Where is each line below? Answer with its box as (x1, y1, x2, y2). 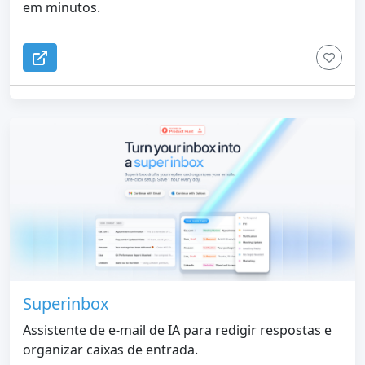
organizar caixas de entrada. (23, 340, 198, 358)
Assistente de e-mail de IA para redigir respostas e (23, 320, 332, 339)
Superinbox (23, 292, 109, 314)
